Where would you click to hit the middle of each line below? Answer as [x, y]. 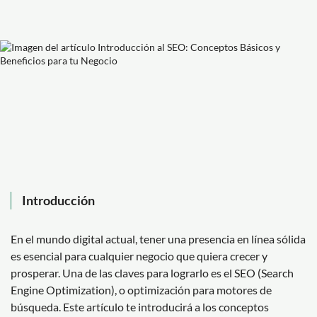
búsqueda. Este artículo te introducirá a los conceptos [140, 306]
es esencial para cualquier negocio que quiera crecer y [139, 255]
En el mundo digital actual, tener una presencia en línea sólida [158, 238]
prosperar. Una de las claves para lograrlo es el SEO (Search [152, 272]
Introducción [58, 200]
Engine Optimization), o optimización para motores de [141, 289]
